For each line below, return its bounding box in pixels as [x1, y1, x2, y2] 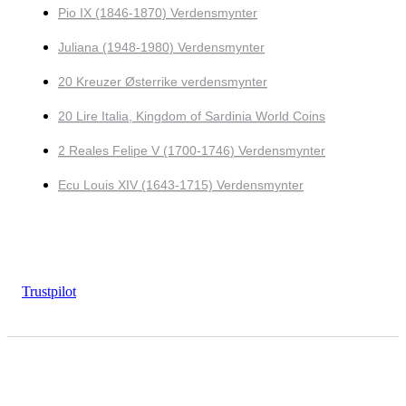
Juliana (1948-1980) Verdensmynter [58, 39, 265, 54]
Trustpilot [22, 283, 76, 299]
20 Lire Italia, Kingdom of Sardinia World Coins [58, 108, 325, 123]
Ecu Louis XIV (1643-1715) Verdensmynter [58, 177, 304, 192]
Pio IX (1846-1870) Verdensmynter [58, 5, 257, 20]
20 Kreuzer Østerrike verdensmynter [58, 73, 267, 89]
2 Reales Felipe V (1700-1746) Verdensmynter [58, 142, 325, 158]
